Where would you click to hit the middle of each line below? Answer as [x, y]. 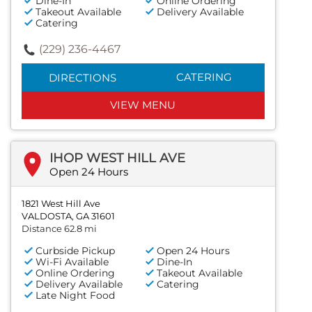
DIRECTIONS [82, 78]
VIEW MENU [143, 105]
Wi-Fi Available [72, 262]
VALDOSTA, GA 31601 [68, 216]
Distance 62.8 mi [59, 229]
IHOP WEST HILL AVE [117, 158]
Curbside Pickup [75, 251]
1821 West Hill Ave [61, 204]
